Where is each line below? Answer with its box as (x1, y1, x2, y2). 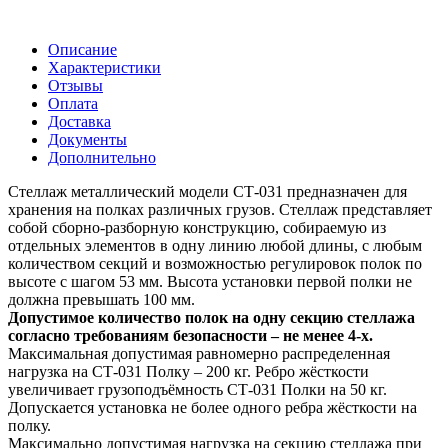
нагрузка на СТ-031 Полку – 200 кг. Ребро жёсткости (8, 363, 369, 381)
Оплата (48, 95, 98, 113)
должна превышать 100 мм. (8, 291, 195, 309)
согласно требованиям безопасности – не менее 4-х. (8, 327, 373, 345)
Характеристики (48, 59, 161, 77)
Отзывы (48, 77, 103, 95)
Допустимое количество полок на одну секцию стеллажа (8, 309, 415, 327)
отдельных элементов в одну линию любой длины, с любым (8, 237, 422, 255)
